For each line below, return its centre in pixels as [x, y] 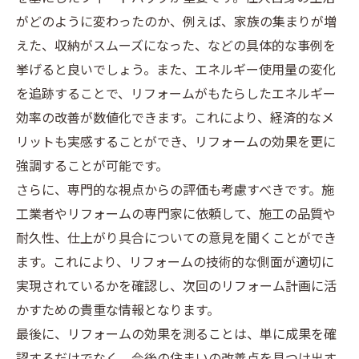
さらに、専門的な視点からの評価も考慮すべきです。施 [175, 191]
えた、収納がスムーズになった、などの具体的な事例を [176, 47]
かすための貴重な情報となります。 [118, 311]
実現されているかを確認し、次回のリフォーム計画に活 [176, 287]
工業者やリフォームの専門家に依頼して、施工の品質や [176, 215]
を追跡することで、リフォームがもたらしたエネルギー [176, 95]
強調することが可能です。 [92, 167]
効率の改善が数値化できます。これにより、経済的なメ [175, 119]
